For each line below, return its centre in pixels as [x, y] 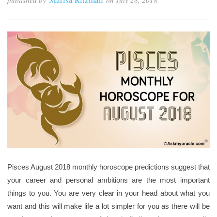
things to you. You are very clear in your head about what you [108, 193]
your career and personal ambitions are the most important [108, 180]
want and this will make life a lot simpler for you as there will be [108, 206]
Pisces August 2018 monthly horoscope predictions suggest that [108, 167]
